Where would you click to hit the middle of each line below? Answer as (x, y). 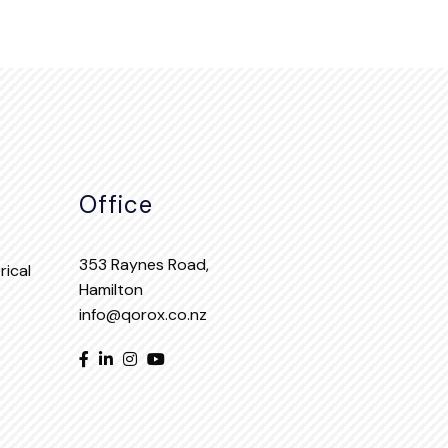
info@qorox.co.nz (142, 314)
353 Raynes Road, (143, 264)
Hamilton (110, 289)
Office (115, 204)
